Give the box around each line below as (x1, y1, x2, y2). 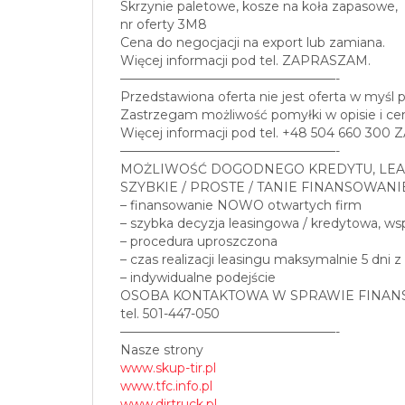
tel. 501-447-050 (120, 306, 220, 323)
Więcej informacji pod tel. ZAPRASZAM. (120, 52, 371, 70)
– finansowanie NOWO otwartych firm (120, 197, 362, 214)
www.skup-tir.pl (120, 360, 216, 377)
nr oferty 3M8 (120, 16, 207, 33)
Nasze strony (120, 342, 203, 359)
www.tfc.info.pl (120, 378, 212, 395)
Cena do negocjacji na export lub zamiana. (120, 34, 385, 52)
